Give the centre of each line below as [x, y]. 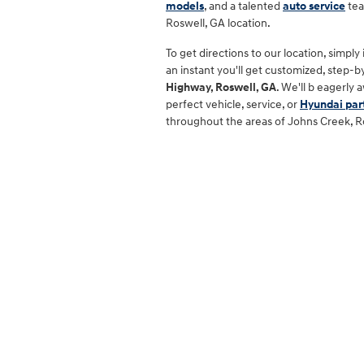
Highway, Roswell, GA [221, 87]
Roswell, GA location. [218, 23]
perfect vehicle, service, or [233, 104]
